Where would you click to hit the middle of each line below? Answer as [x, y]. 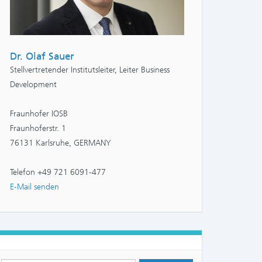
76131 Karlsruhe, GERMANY [61, 143]
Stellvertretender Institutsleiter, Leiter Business [90, 70]
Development [33, 85]
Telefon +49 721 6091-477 [58, 173]
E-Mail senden [35, 187]
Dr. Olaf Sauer [42, 56]
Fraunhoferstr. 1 [38, 129]
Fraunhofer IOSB [39, 114]
